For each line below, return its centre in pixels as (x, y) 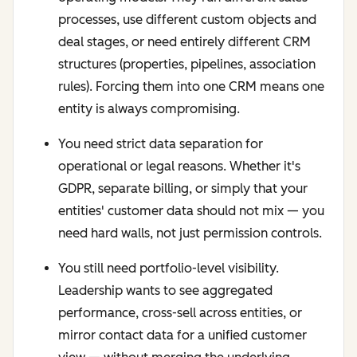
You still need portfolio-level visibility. (169, 269)
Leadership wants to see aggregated (165, 291)
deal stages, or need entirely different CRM (184, 42)
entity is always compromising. (149, 109)
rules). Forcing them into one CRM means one (191, 87)
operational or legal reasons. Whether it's (179, 167)
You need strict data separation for (161, 144)
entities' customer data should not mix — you (191, 211)
